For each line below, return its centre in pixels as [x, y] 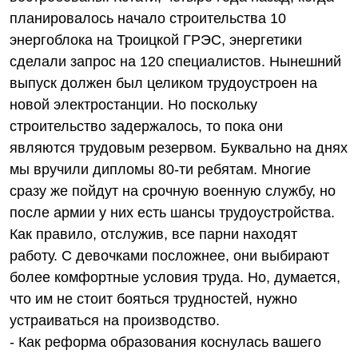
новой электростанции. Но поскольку [133, 105]
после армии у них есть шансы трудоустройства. [172, 213]
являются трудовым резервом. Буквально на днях [179, 148]
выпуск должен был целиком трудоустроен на [163, 83]
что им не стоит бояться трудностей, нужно [153, 299]
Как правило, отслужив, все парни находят [153, 234]
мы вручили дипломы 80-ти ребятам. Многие [160, 169]
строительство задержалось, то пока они [146, 126]
